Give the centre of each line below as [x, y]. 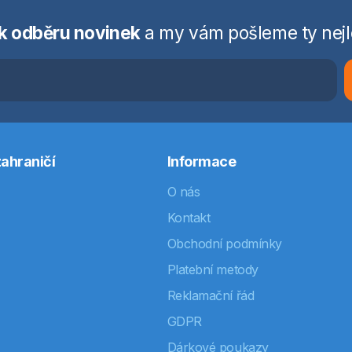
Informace [202, 161]
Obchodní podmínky [224, 244]
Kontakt [189, 218]
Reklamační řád [211, 295]
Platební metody [213, 269]
